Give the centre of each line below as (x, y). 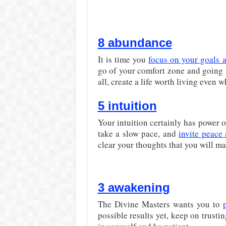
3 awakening (134, 187)
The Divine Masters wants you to (160, 204)
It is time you (123, 59)
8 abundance (135, 43)
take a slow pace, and (138, 133)
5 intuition (127, 106)
